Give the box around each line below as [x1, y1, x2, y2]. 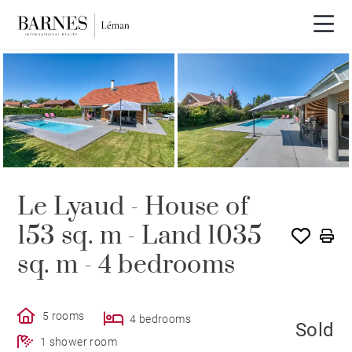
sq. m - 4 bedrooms [17, 248, 236, 281]
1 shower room [39, 335, 118, 348]
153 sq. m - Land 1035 [17, 219, 262, 252]
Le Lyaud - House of [17, 190, 249, 223]
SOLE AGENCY [22, 74, 87, 85]
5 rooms [42, 309, 85, 322]
